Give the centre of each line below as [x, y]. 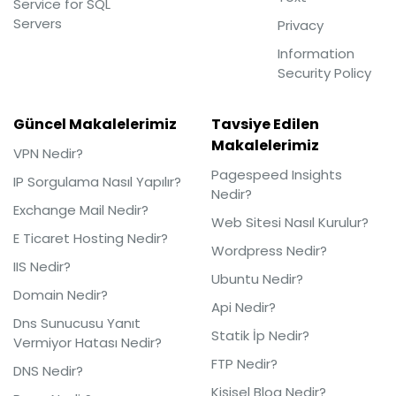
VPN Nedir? [48, 154]
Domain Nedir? [61, 295]
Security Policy [324, 73]
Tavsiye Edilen [265, 125]
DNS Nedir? [48, 371]
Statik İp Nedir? [260, 336]
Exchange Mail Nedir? [81, 210]
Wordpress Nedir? [269, 251]
